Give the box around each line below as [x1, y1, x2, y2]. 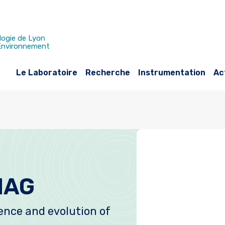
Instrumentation [138, 68, 205, 77]
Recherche [85, 68, 130, 77]
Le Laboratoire [16, 68, 77, 77]
